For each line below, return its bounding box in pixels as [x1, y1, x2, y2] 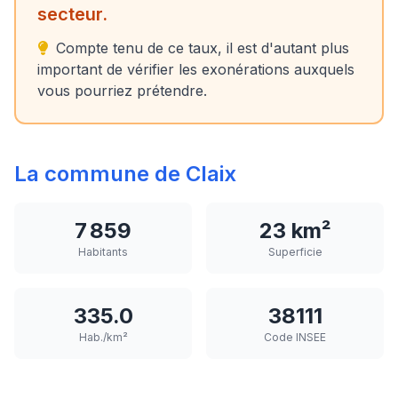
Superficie [267, 245, 322, 259]
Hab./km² [78, 330, 128, 344]
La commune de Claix [14, 161, 236, 187]
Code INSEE [264, 330, 326, 344]
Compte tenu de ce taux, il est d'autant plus [52, 39, 349, 57]
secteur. [37, 4, 107, 25]
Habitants [78, 245, 128, 259]
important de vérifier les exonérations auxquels [37, 60, 354, 78]
